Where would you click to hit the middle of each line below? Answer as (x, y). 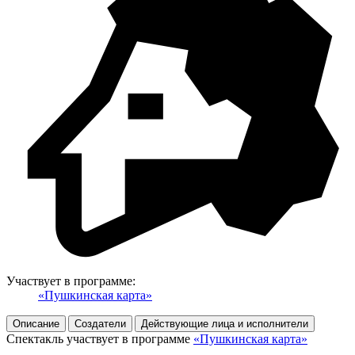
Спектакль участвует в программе (100, 339)
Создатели (100, 324)
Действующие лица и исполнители (225, 324)
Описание (36, 324)
